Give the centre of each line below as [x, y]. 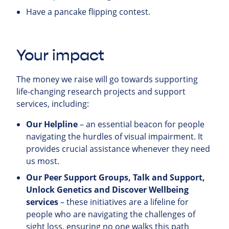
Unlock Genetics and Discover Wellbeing [108, 189]
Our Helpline [52, 124]
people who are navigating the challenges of [111, 214]
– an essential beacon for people [141, 124]
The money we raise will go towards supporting [107, 79]
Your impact [60, 55]
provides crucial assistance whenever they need [118, 148]
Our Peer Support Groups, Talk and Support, [116, 177]
